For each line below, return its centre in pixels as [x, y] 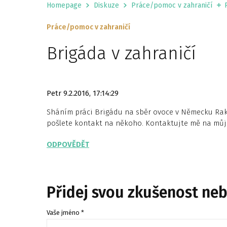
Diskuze [106, 5]
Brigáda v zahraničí [121, 53]
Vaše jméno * [65, 213]
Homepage [64, 5]
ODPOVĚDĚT [68, 144]
